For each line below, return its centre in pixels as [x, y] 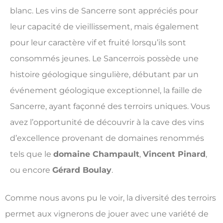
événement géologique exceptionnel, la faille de [106, 90]
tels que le [32, 154]
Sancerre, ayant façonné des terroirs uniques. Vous [110, 106]
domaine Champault [96, 154]
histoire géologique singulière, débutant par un [104, 74]
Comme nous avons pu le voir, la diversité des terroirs [111, 198]
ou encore [31, 170]
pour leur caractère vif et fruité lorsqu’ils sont [98, 43]
